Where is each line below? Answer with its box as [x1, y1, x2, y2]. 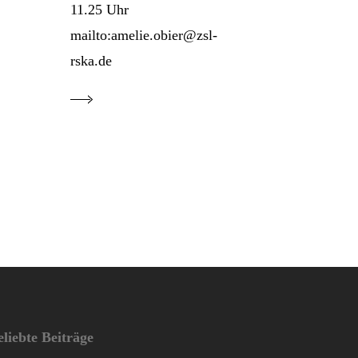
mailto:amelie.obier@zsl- [70, 27, 218, 44]
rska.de [70, 53, 113, 70]
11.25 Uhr [70, 2, 129, 18]
